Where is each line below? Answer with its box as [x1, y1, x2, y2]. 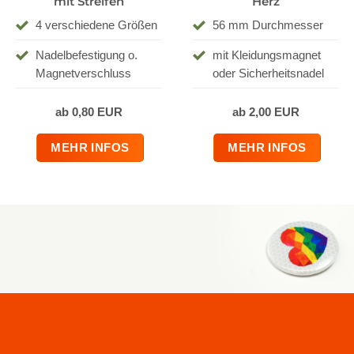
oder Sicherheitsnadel [212, 66, 324, 81]
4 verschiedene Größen [35, 18, 157, 32]
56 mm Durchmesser [212, 18, 323, 32]
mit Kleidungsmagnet [212, 48, 321, 62]
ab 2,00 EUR [232, 104, 299, 119]
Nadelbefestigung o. [35, 48, 137, 62]
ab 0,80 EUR [55, 104, 122, 119]
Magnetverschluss [35, 66, 131, 81]
